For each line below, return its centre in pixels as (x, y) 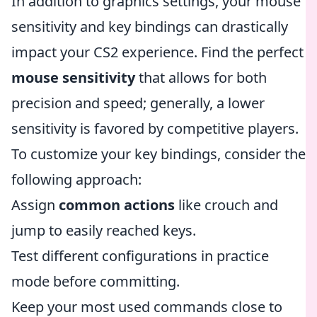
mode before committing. (96, 281)
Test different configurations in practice (140, 256)
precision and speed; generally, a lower (138, 103)
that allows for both (201, 77)
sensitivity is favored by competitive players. (155, 128)
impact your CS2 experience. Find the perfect (157, 52)
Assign (35, 205)
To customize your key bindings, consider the (158, 154)
